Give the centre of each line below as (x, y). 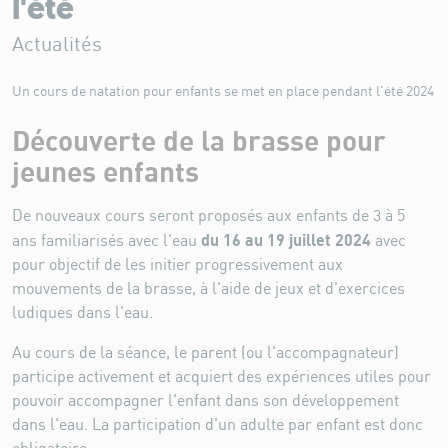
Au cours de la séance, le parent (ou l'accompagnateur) (205, 353)
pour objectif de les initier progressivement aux (177, 265)
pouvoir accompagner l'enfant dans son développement (205, 401)
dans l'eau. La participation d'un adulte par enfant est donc (217, 425)
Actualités (57, 45)
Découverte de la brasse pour (199, 142)
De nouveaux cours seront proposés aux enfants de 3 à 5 (208, 216)
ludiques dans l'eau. (82, 313)
